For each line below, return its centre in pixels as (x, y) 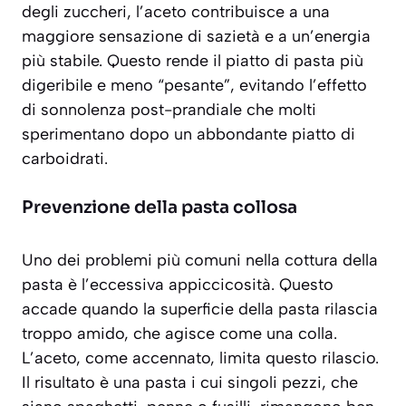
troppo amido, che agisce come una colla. (179, 334)
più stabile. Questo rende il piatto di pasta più (193, 61)
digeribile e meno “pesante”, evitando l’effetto (194, 86)
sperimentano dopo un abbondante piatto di (188, 135)
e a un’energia (315, 37)
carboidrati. (65, 159)
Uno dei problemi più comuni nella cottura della (200, 261)
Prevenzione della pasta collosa (159, 208)
